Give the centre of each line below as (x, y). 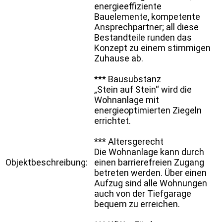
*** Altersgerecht (129, 141)
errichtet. (112, 120)
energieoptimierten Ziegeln (148, 110)
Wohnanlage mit (127, 100)
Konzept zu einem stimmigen (152, 48)
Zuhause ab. (119, 58)
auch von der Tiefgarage (143, 193)
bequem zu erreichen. (137, 204)
